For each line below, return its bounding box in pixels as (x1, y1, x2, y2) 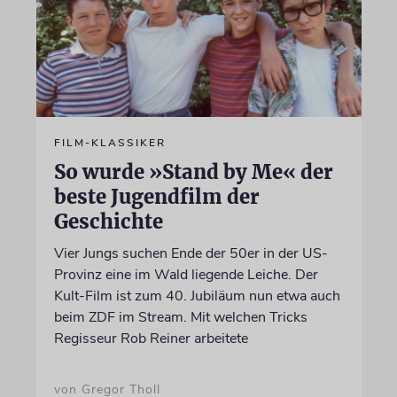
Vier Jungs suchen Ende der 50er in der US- (53, 243, 328, 263)
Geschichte (53, 208, 163, 234)
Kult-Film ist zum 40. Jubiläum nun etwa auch (53, 285, 340, 306)
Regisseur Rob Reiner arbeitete (53, 328, 248, 348)
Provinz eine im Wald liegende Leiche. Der (53, 264, 318, 284)
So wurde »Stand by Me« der (53, 159, 333, 184)
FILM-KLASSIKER (53, 135, 166, 150)
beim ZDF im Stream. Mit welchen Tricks (53, 307, 307, 327)
